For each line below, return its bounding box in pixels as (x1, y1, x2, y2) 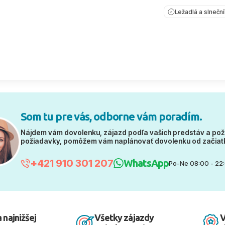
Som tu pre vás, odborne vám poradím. (20, 110, 202, 123)
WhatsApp (123, 157, 169, 169)
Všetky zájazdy (94, 212, 154, 222)
